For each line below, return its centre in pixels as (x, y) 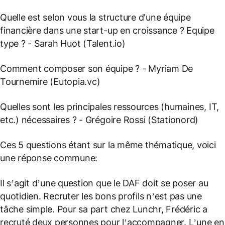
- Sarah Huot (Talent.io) (75, 43)
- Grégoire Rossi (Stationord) (138, 120)
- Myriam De (166, 68)
